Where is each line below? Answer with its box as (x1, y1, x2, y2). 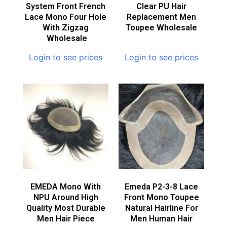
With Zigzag (43, 22, 89, 32)
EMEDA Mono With (30, 181, 101, 192)
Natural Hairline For (125, 203, 198, 213)
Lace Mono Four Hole (25, 12, 106, 22)
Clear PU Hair (136, 1, 186, 11)
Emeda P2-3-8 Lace (125, 181, 198, 192)
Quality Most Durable (26, 203, 105, 213)
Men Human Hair (130, 213, 193, 223)
